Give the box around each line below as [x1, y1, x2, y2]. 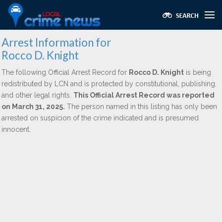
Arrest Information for [1, 36, 111, 49]
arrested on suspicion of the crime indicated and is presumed [1, 114, 199, 122]
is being [184, 68, 211, 76]
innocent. [1, 125, 31, 133]
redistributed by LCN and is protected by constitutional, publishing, [1, 80, 217, 88]
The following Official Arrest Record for [1, 68, 129, 76]
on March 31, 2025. [1, 103, 65, 111]
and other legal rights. [1, 91, 73, 99]
